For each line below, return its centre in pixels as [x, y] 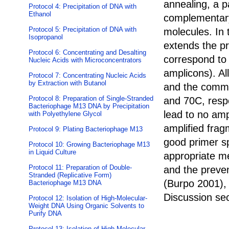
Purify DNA [45, 214]
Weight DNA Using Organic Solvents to [86, 206]
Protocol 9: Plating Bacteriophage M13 [86, 129]
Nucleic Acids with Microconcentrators [85, 60]
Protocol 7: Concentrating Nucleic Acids [87, 76]
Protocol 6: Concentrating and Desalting [87, 53]
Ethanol [40, 14]
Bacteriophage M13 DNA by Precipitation [89, 106]
